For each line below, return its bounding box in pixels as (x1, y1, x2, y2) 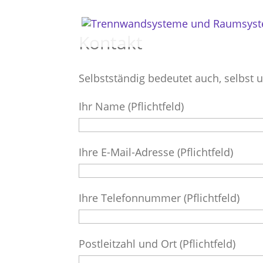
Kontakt (79, 31, 143, 55)
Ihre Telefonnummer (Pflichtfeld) (79, 191, 240, 205)
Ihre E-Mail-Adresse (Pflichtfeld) (79, 145, 234, 159)
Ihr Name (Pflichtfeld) (79, 99, 184, 113)
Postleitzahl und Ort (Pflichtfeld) (79, 237, 236, 251)
